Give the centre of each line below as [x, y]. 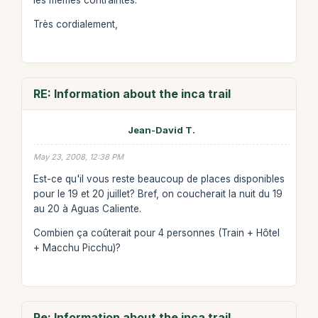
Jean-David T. [162, 130]
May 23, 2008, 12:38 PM [78, 157]
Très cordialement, [75, 24]
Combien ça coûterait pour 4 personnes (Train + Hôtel [156, 233]
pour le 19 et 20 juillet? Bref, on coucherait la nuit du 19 [158, 193]
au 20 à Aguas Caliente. [87, 208]
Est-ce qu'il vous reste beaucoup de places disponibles [159, 179]
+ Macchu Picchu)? [77, 248]
